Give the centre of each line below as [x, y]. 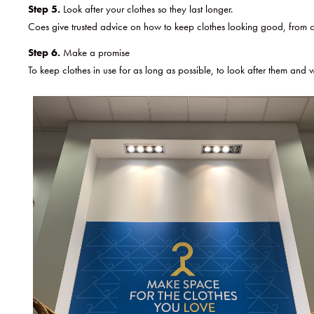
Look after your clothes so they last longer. [146, 9]
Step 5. [44, 9]
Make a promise [95, 52]
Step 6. [44, 52]
